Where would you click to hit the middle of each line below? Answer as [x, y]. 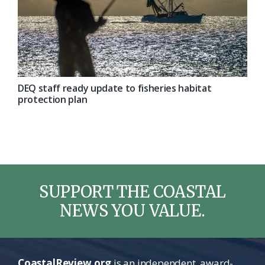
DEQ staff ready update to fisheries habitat [115, 88]
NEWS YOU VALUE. [132, 210]
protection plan [53, 99]
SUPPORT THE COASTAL [132, 191]
